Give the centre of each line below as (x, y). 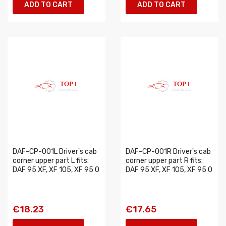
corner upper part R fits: (164, 161)
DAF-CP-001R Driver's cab (168, 152)
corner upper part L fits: (51, 161)
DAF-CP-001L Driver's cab (55, 152)
